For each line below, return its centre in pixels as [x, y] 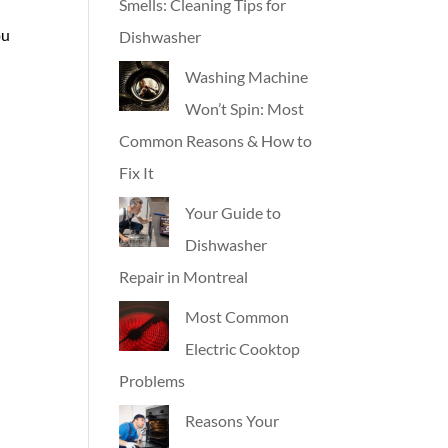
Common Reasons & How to [216, 140]
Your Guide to [233, 212]
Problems [152, 380]
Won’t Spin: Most [245, 108]
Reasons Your [232, 420]
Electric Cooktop [243, 348]
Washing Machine [247, 76]
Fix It [137, 172]
